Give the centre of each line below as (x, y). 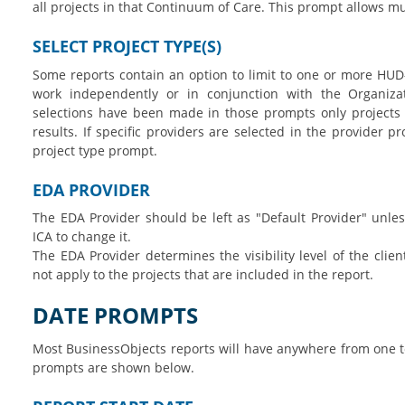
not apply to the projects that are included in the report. (204, 275)
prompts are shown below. (115, 367)
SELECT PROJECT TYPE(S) (127, 46)
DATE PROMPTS (115, 316)
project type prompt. (96, 150)
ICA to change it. (83, 237)
